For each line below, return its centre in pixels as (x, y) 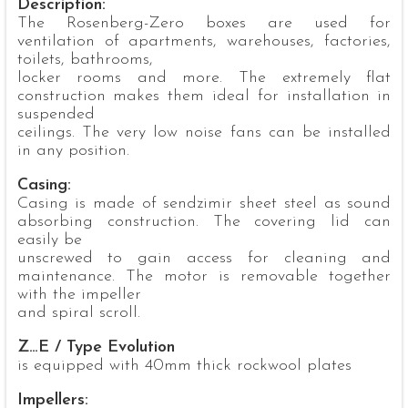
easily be (49, 240)
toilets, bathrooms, (85, 60)
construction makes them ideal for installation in (204, 97)
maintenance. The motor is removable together (204, 277)
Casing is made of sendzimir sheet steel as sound (204, 204)
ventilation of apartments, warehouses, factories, (204, 42)
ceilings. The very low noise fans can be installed (204, 133)
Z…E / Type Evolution (96, 348)
